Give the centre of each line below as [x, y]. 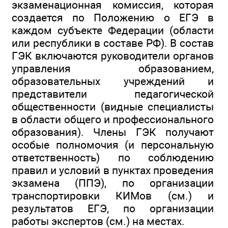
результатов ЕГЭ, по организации [113, 208]
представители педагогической [113, 94]
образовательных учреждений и [113, 81]
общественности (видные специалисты [113, 106]
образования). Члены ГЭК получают [113, 132]
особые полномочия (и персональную [113, 145]
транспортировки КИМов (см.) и [113, 195]
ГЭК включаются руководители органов [113, 55]
